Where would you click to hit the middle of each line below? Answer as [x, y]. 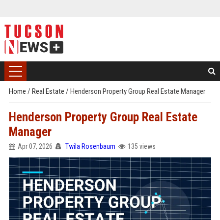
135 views [141, 146]
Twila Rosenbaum [90, 146]
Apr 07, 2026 [35, 146]
